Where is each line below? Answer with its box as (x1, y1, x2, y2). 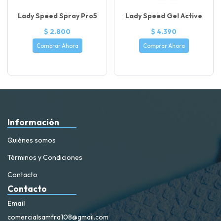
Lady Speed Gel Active (125, 11, 202, 20)
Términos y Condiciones (7, 153, 82, 162)
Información (7, 116, 59, 128)
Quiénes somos (7, 136, 56, 145)
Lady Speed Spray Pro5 (17, 11, 97, 20)
